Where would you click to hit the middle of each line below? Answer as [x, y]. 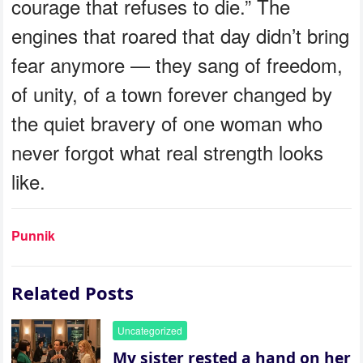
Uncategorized [150, 330]
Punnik [34, 235]
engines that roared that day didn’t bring [181, 35]
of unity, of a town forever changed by [172, 93]
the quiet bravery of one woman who [167, 122]
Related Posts [73, 292]
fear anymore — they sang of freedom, [177, 64]
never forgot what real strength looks [168, 152]
